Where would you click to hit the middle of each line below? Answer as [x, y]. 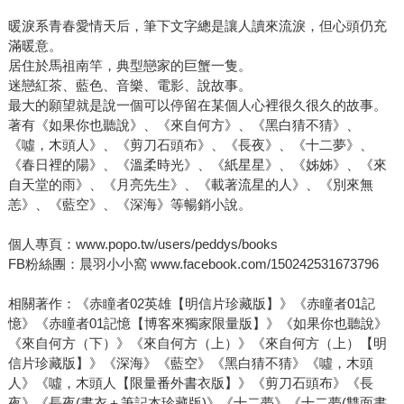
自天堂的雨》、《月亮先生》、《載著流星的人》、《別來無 [190, 185]
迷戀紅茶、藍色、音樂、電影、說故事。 [129, 86]
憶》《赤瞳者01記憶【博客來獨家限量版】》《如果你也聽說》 [197, 324]
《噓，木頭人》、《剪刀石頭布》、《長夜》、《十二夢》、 [190, 145]
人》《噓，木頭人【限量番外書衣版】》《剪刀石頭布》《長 [190, 383]
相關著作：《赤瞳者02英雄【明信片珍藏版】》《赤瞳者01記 [191, 304]
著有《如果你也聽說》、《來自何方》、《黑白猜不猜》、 [184, 125]
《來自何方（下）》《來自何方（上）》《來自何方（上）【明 [197, 344]
